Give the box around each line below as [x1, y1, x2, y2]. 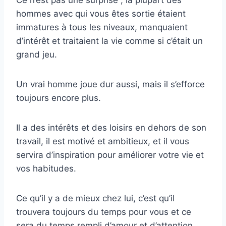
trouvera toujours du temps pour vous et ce [16, 207, 191, 217]
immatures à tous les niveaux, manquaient [16, 22, 188, 33]
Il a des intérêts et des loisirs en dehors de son [16, 123, 206, 133]
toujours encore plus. [16, 93, 101, 103]
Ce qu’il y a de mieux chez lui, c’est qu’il [16, 193, 175, 204]
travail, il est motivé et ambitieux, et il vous [16, 136, 189, 147]
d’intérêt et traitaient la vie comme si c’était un [16, 36, 203, 46]
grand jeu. [16, 49, 57, 60]
